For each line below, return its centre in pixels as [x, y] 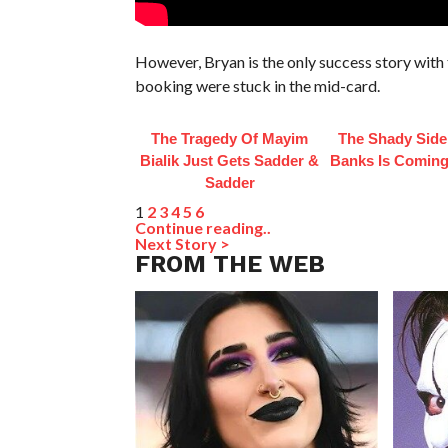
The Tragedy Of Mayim [230, 139]
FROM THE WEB [229, 264]
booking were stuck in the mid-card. [257, 86]
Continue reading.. [202, 228]
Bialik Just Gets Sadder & [230, 161]
